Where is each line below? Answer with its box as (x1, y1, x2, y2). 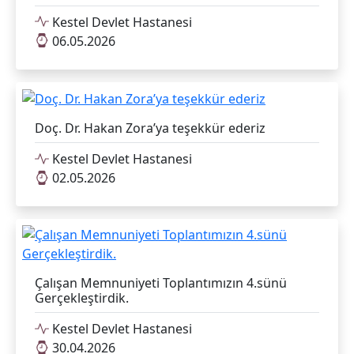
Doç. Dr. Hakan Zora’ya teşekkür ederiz (35, 119, 265, 137)
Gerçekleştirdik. (35, 289, 129, 307)
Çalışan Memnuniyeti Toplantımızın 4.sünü (35, 274, 287, 292)
